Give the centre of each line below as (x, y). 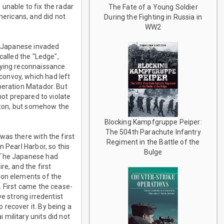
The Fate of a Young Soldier (153, 7)
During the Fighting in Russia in (153, 17)
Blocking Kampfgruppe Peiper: (153, 122)
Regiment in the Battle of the (153, 142)
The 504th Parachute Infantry (153, 132)
